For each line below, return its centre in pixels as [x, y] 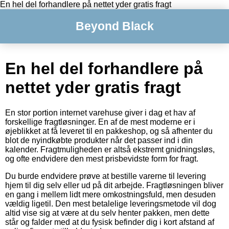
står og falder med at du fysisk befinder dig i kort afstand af [110, 222]
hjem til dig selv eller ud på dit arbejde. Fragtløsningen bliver [114, 185]
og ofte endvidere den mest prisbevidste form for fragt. [102, 158]
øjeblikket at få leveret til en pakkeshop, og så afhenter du [109, 131]
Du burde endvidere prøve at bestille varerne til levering [106, 176]
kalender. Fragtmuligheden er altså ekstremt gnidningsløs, [110, 149]
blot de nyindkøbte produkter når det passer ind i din [99, 140]
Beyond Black [114, 26]
